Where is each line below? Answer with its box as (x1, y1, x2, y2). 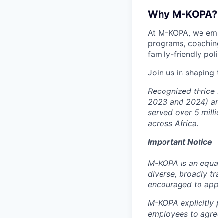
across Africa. (148, 118, 199, 128)
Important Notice (148, 136, 212, 146)
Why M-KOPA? (148, 8, 217, 20)
